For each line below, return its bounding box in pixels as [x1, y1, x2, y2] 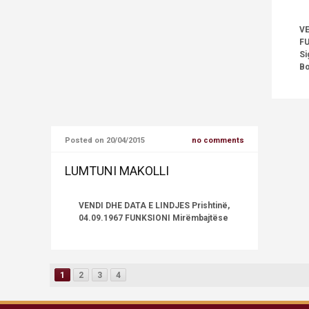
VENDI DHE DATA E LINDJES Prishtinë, [79, 201, 230, 210]
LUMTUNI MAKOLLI [65, 163, 169, 178]
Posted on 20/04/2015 [65, 136, 145, 145]
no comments [192, 136, 244, 145]
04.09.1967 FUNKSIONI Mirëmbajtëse [79, 213, 228, 223]
